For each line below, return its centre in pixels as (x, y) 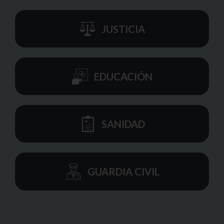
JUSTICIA (123, 29)
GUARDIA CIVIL (123, 172)
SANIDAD (123, 124)
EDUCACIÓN (123, 76)
